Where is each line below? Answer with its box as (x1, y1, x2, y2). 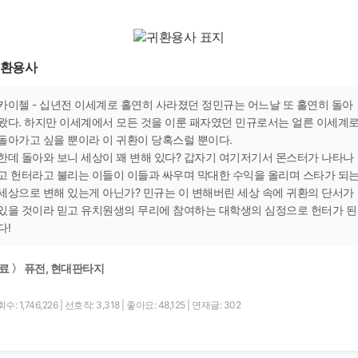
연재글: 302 (192, 298, 241, 311)
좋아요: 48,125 (126, 298, 187, 311)
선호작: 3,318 (64, 298, 121, 311)
